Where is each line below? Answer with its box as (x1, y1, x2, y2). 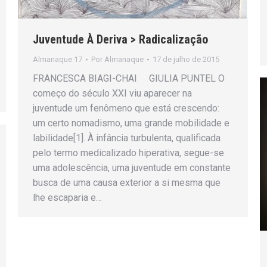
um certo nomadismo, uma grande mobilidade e (33, 117, 229, 129)
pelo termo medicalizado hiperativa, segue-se (33, 147, 224, 159)
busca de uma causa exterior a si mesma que (33, 176, 221, 188)
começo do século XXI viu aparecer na (33, 87, 192, 99)
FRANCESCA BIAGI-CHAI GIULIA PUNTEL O (33, 72, 225, 84)
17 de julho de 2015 (153, 54, 219, 64)
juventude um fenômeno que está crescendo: (33, 102, 219, 114)
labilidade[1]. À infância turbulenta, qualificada (33, 132, 221, 144)
